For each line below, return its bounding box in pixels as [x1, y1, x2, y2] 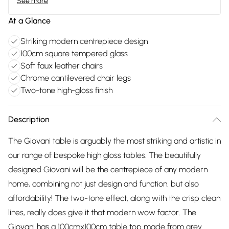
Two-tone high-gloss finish [20, 85, 112, 95]
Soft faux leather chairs [20, 61, 103, 71]
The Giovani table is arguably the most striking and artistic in [8, 136, 221, 146]
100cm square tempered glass [20, 49, 128, 58]
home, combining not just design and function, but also [8, 179, 199, 189]
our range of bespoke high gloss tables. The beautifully [8, 150, 201, 160]
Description [8, 114, 50, 124]
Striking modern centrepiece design [20, 36, 148, 46]
